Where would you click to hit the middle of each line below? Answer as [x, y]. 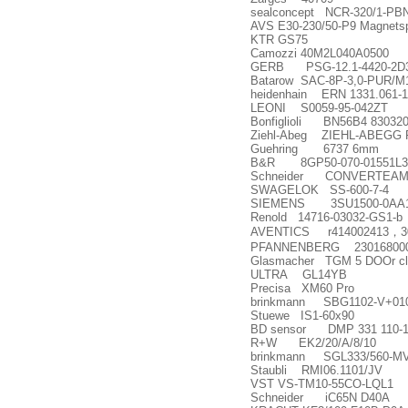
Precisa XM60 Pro [302, 288]
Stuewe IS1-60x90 [302, 316]
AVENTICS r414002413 [320, 232]
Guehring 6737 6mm [315, 149]
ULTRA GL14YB [299, 275]
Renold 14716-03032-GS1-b [326, 217]
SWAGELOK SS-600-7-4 [320, 190]
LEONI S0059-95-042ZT [319, 108]
